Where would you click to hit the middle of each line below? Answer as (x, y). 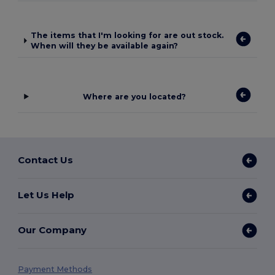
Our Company (52, 230)
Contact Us (46, 160)
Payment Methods (55, 269)
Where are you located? (134, 96)
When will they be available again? (105, 46)
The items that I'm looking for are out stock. (127, 36)
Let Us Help (46, 195)
